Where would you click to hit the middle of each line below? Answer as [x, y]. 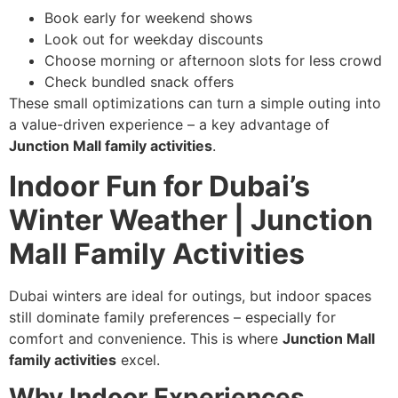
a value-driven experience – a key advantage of [169, 125]
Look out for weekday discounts [154, 40]
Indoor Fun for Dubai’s [159, 186]
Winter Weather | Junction [191, 219]
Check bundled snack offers [139, 82]
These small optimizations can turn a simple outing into [195, 103]
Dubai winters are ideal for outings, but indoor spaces [190, 295]
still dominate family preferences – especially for [172, 317]
